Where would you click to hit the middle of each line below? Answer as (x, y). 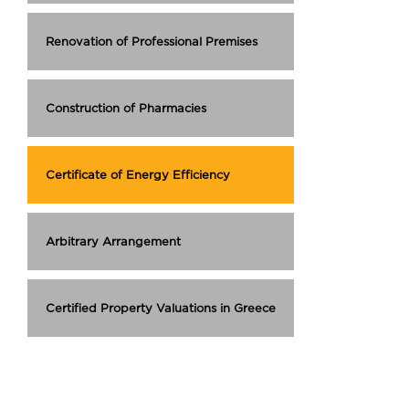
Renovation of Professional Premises (152, 41)
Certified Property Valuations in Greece (161, 308)
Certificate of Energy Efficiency (138, 174)
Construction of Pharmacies (126, 108)
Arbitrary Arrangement (113, 241)
